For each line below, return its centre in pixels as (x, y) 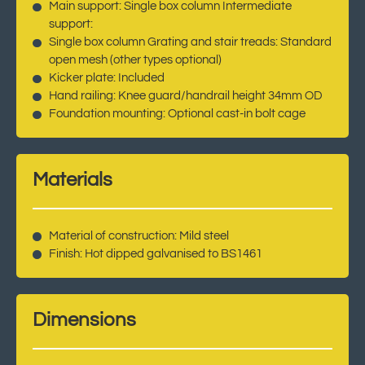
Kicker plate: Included (106, 78)
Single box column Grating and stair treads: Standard (190, 42)
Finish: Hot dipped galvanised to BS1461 (155, 254)
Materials (73, 180)
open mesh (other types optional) (135, 60)
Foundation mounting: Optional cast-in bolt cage (177, 114)
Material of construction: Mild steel (139, 236)
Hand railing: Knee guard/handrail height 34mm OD (185, 96)
